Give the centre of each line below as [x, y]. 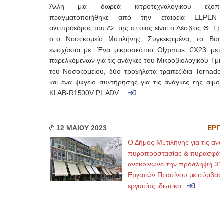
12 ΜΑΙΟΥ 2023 [81, 128]
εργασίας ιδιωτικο [154, 186]
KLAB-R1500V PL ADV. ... [88, 93]
